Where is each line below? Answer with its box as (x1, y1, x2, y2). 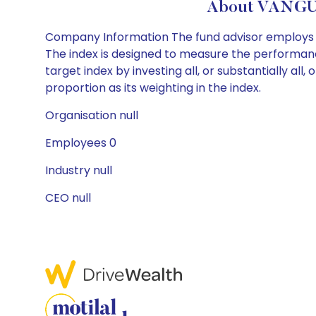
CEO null (45, 190, 91, 206)
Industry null (45, 162, 112, 178)
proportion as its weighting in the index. (45, 80, 261, 96)
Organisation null (45, 107, 138, 123)
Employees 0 (45, 135, 116, 151)
